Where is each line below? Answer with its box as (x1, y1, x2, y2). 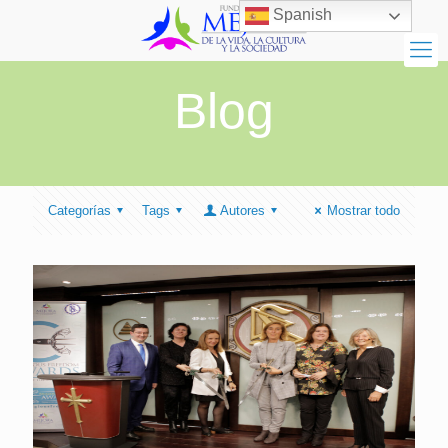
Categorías (48, 203, 111, 218)
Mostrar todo (327, 203, 400, 218)
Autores (219, 203, 265, 218)
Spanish (269, 6, 333, 24)
